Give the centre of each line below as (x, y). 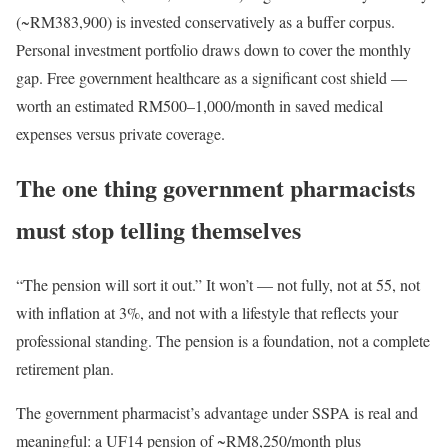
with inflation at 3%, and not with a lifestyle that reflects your (207, 313)
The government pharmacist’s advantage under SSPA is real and (217, 413)
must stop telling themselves (158, 230)
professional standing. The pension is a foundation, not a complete (223, 341)
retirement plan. (65, 369)
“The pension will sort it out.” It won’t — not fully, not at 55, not (218, 285)
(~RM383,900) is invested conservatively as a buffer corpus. (205, 21)
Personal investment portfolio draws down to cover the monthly (213, 49)
